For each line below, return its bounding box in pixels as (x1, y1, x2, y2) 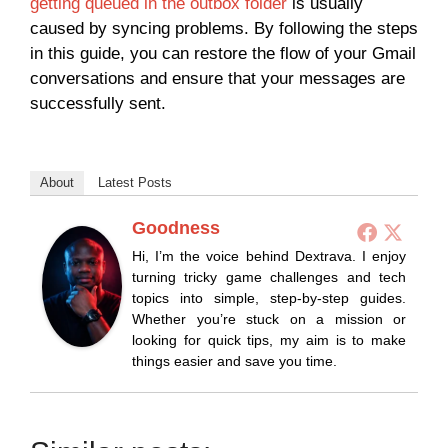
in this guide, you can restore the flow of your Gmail (30, 43, 416, 63)
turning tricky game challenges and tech (132, 269, 406, 286)
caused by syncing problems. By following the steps (30, 18, 418, 38)
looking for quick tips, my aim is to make (132, 332, 406, 349)
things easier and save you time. (132, 353, 337, 370)
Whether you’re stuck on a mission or (132, 311, 406, 328)
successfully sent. (30, 93, 166, 113)
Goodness (132, 218, 220, 239)
